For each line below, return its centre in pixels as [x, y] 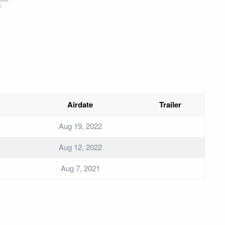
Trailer [170, 105]
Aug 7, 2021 [80, 168]
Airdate [80, 105]
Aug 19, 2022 [80, 126]
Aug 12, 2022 [80, 147]
